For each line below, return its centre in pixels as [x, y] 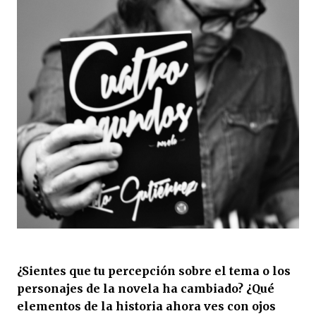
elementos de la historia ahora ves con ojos [146, 306]
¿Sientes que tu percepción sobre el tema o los [154, 271]
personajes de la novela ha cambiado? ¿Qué [146, 289]
